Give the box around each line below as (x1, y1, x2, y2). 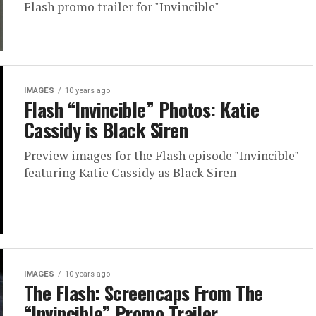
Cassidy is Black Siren (24, 115, 188, 144)
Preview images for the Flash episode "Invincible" (24, 147, 298, 164)
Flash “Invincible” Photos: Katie (24, 95, 260, 123)
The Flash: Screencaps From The (24, 279, 263, 308)
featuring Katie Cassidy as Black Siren (24, 164, 236, 181)
